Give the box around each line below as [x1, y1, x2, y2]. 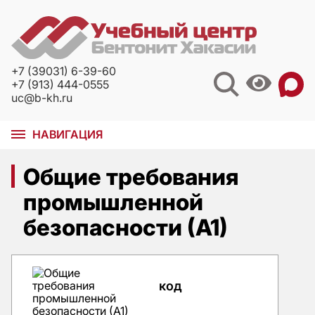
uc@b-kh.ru [11, 90, 72, 105]
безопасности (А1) [22, 213, 228, 241]
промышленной [22, 188, 203, 216]
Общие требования [22, 162, 238, 191]
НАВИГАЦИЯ [32, 127, 103, 141]
